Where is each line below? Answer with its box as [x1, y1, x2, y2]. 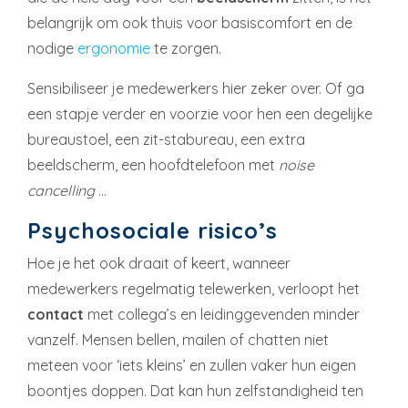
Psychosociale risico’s [27, 216, 278, 244]
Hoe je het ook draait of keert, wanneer [27, 253, 291, 272]
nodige [27, 38, 77, 57]
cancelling [27, 180, 95, 199]
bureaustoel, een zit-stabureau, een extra [27, 129, 305, 148]
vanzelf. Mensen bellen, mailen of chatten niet [27, 330, 329, 349]
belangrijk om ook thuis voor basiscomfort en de [27, 13, 352, 32]
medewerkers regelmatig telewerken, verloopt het [27, 279, 360, 298]
